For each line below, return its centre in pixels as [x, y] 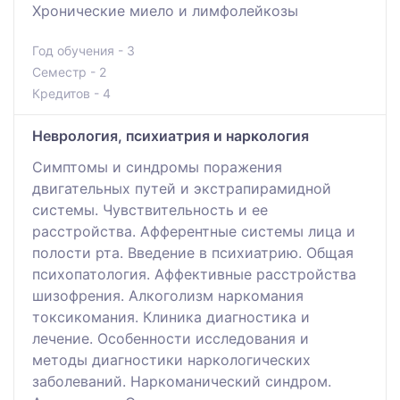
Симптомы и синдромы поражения [157, 167]
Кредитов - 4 [71, 93]
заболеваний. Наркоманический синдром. [182, 381]
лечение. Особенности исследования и [171, 338]
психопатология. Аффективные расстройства [194, 274]
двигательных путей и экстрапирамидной [182, 188]
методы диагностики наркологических [171, 359]
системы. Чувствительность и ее [150, 209]
